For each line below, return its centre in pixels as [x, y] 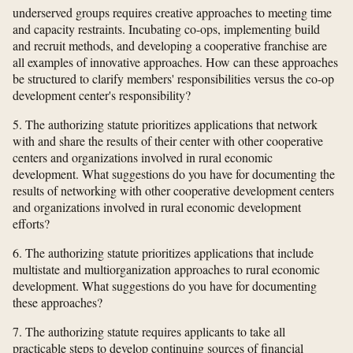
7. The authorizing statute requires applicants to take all [149, 332]
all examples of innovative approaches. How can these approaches [175, 62]
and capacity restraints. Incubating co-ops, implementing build [166, 29]
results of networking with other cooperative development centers [173, 191]
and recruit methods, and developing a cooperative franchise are [170, 46]
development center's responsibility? [102, 95]
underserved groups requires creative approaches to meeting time [172, 13]
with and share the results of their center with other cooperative [168, 141]
